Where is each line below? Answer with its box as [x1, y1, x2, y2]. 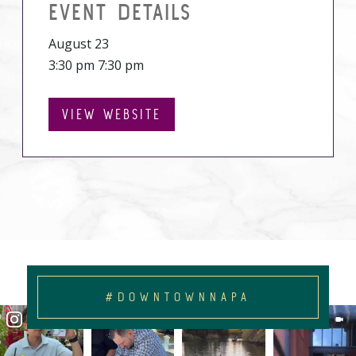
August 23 [48, 35, 109, 52]
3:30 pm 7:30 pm [48, 56, 144, 74]
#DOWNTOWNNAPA [105, 290, 251, 304]
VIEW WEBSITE [62, 106, 161, 122]
